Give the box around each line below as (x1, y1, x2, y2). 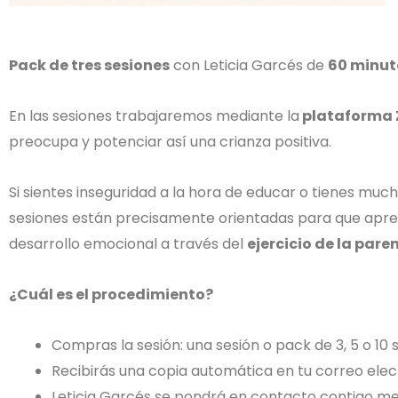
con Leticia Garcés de (170, 54, 328, 76)
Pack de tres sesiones (9, 54, 170, 76)
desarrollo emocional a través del (9, 233, 247, 254)
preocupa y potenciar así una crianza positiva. (9, 131, 331, 152)
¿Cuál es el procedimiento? (9, 283, 213, 305)
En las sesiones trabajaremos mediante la (9, 105, 299, 126)
